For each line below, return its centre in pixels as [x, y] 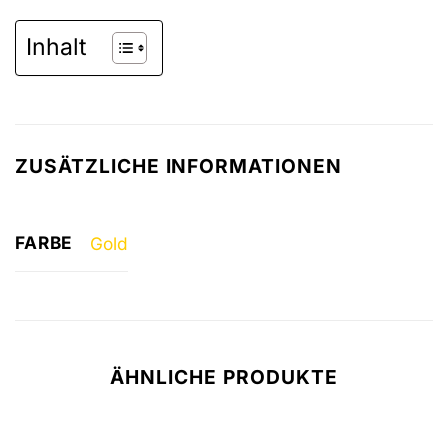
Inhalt [56, 47]
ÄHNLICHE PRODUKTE [224, 377]
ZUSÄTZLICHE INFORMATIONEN [178, 165]
